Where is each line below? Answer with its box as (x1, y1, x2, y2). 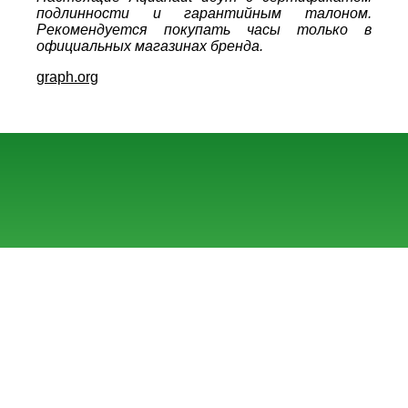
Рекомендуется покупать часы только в (36, 22, 372, 37)
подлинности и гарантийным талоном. (36, 5, 372, 21)
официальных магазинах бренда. (36, 38, 263, 54)
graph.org (36, 69, 98, 85)
